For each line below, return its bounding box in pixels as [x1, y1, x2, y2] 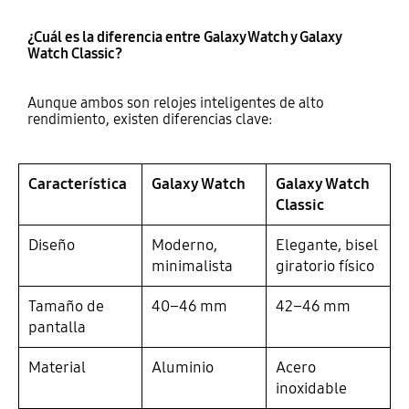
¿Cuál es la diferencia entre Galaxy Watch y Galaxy [26, 27, 341, 46]
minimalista [151, 257, 233, 277]
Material [27, 358, 86, 378]
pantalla [27, 318, 86, 338]
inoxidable [275, 379, 347, 399]
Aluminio [151, 358, 214, 378]
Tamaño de [27, 297, 104, 317]
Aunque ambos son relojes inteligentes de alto [26, 93, 324, 111]
